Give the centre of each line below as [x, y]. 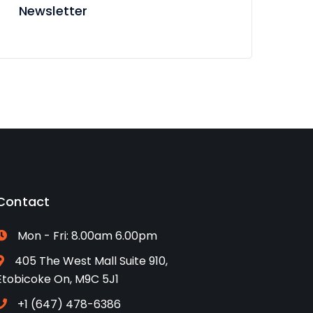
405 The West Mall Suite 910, [92, 261]
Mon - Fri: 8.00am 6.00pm [88, 236]
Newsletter [53, 11]
